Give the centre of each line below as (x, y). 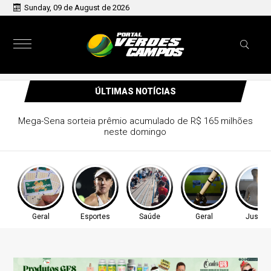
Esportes (95, 217)
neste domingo (135, 132)
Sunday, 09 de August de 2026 (77, 8)
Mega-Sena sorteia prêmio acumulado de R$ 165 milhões (135, 121)
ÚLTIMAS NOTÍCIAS (135, 91)
